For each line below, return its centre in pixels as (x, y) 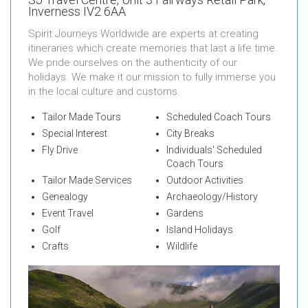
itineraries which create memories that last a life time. (153, 48)
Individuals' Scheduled (214, 150)
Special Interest (75, 133)
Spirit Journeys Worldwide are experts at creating (143, 33)
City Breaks (190, 133)
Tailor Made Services (87, 180)
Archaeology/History (212, 196)
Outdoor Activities (205, 180)
